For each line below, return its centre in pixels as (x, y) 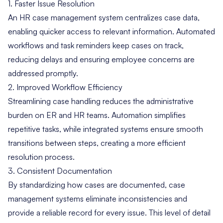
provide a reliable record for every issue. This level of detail (109, 213)
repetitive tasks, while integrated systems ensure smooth (106, 129)
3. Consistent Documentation (60, 171)
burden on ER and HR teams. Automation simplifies (97, 115)
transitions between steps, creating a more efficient (97, 143)
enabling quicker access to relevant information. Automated (111, 32)
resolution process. (41, 157)
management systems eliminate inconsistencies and (98, 199)
